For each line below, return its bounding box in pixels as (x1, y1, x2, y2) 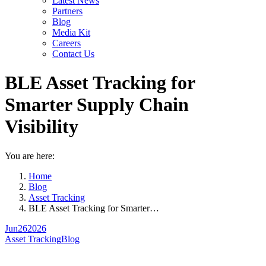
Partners (52, 6, 83, 16)
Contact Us (52, 49, 94, 59)
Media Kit (52, 27, 90, 37)
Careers (52, 38, 81, 48)
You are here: (5, 150, 55, 161)
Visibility (5, 116, 78, 138)
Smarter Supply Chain (5, 94, 189, 116)
